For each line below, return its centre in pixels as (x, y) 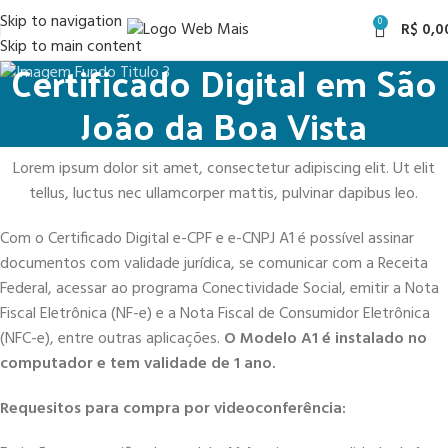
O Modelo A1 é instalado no (325, 339)
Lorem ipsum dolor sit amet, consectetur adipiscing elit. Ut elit (223, 169)
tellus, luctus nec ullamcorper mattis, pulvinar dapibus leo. (224, 194)
